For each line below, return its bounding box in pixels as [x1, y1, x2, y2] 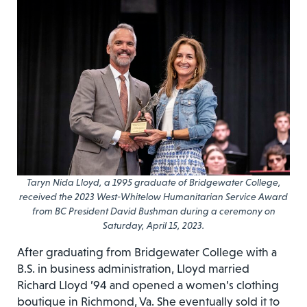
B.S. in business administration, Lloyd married [17, 262, 249, 276]
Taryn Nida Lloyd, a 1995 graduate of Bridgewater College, [26, 177, 281, 188]
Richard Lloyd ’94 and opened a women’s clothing [17, 278, 279, 293]
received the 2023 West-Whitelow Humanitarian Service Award [19, 191, 288, 203]
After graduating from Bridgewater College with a [17, 245, 277, 260]
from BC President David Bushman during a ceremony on [32, 206, 275, 217]
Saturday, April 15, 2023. [103, 220, 204, 232]
